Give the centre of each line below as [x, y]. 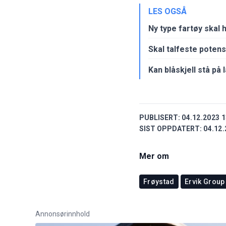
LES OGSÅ [167, 11]
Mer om [154, 156]
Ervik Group [205, 181]
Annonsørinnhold [63, 214]
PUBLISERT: [160, 117]
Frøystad [159, 181]
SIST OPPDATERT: [171, 128]
